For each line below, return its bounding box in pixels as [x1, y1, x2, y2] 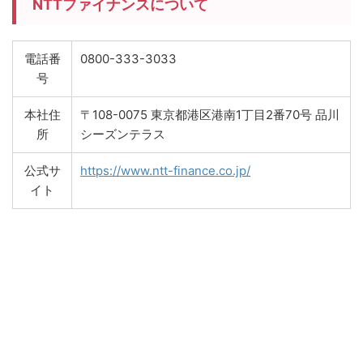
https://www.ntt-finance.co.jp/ [80, 162, 250, 178]
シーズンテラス [80, 126, 165, 142]
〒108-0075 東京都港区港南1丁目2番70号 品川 [80, 106, 340, 122]
